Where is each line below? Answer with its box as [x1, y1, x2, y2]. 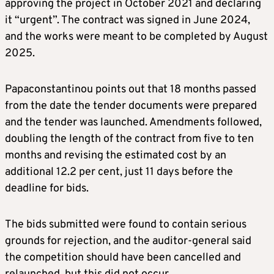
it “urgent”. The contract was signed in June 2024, [5, 13, 250, 28]
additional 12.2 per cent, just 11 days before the [5, 165, 233, 180]
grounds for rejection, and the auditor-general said [5, 234, 251, 249]
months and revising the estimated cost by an [5, 149, 226, 163]
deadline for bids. [5, 182, 89, 196]
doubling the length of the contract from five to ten [5, 132, 254, 147]
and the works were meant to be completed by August [5, 30, 268, 45]
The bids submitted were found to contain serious [5, 218, 246, 232]
